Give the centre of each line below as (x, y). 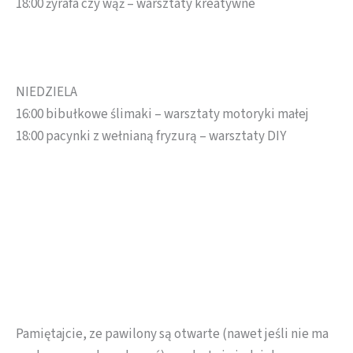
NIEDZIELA (46, 92)
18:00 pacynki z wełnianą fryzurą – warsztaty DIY (151, 136)
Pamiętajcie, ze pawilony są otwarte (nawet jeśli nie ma (172, 334)
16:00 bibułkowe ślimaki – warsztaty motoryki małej (162, 114)
